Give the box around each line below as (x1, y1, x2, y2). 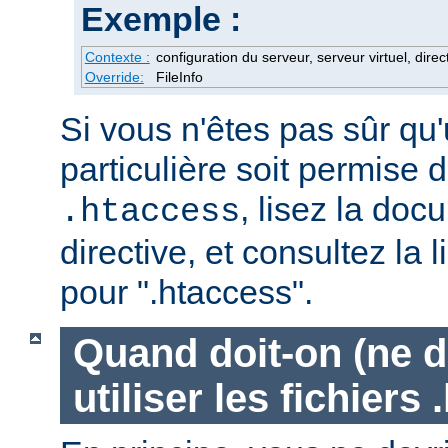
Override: (84, 69, 144, 86)
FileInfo (155, 69, 203, 86)
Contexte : (84, 49, 150, 66)
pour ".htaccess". (60, 273, 313, 312)
